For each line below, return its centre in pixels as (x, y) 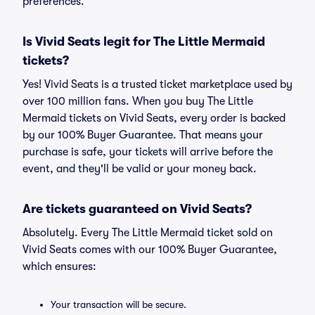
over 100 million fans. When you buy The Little (138, 101)
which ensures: (59, 266)
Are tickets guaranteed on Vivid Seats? (137, 209)
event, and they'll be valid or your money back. (140, 169)
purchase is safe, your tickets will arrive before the (148, 152)
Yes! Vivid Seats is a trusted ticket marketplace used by (157, 84)
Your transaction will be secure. (118, 304)
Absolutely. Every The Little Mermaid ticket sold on (148, 233)
